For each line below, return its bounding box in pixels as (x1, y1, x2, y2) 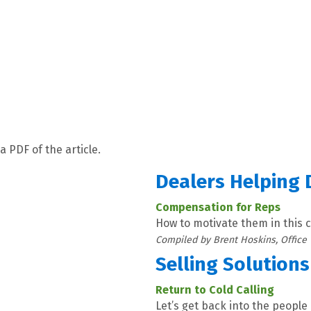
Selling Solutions (155, 252, 310, 276)
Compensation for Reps (155, 200, 280, 214)
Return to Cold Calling (155, 283, 274, 296)
